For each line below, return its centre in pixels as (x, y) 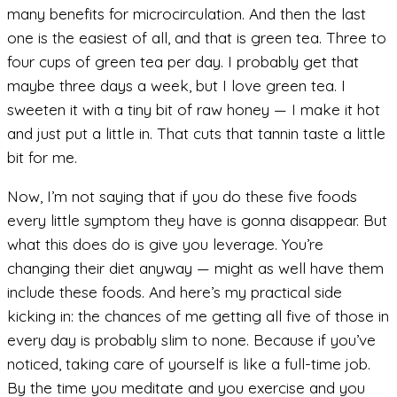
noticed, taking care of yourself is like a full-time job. (189, 363)
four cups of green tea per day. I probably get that (183, 61)
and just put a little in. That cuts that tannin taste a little (196, 133)
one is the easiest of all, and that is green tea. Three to (197, 37)
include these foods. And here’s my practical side (175, 292)
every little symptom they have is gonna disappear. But (197, 220)
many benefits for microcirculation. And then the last (187, 13)
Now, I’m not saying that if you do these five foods (182, 196)
